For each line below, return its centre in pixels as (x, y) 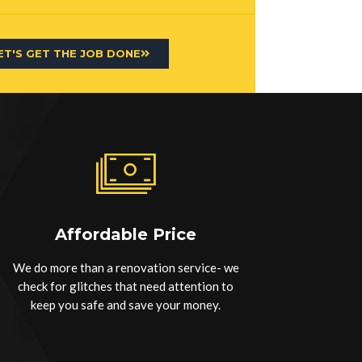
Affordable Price (126, 234)
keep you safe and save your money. (126, 304)
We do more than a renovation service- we (126, 267)
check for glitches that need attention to (126, 286)
